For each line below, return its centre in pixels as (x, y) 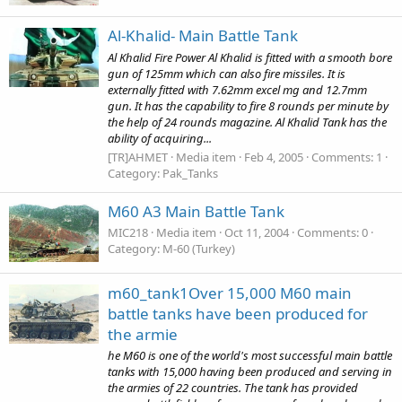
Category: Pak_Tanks (163, 173)
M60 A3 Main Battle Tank (196, 212)
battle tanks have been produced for (238, 313)
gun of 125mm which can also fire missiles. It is (227, 73)
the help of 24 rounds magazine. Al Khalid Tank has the (247, 122)
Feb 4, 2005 (274, 157)
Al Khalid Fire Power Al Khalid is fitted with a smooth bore (250, 57)
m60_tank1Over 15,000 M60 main (230, 293)
